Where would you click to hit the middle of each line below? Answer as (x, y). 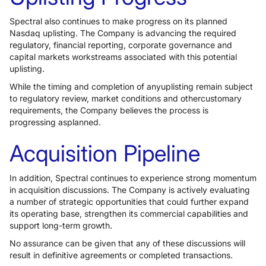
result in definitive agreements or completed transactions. (121, 255)
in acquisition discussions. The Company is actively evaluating (130, 190)
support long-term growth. (61, 225)
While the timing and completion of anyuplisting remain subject (131, 86)
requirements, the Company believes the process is (109, 110)
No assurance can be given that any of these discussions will (127, 243)
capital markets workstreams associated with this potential (123, 57)
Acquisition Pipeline (105, 153)
